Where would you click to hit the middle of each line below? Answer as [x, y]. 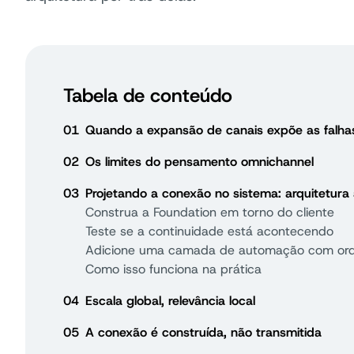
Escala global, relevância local [170, 300]
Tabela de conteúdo [148, 95]
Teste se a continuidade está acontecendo [209, 231]
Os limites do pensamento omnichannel [200, 161]
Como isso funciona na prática [173, 269]
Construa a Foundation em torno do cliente [210, 212]
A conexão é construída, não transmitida [203, 332]
